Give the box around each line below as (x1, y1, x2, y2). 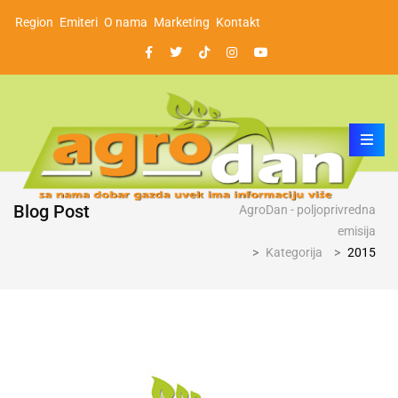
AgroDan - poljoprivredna (239, 202, 376, 217)
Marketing (154, 15, 210, 29)
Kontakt (216, 15, 260, 29)
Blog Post (13, 200, 90, 222)
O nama (104, 15, 147, 29)
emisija (338, 223, 376, 238)
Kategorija (266, 244, 322, 259)
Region (15, 15, 53, 29)
